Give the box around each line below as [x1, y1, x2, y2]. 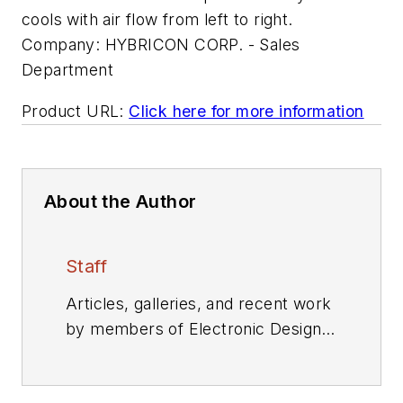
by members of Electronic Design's [66, 318, 336, 338]
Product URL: [22, 101, 124, 121]
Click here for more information [129, 101, 364, 121]
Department [22, 60, 114, 79]
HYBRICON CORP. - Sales [104, 35, 300, 54]
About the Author [44, 190, 197, 212]
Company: [22, 35, 101, 54]
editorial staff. [66, 344, 167, 363]
